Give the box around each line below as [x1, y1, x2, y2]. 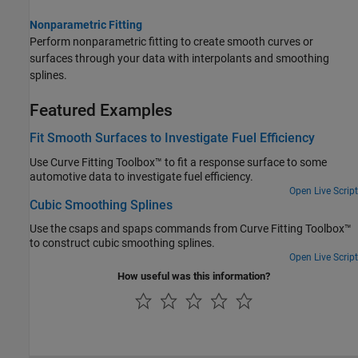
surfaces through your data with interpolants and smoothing [30, 52, 329, 65]
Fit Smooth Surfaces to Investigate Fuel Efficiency [30, 130, 315, 146]
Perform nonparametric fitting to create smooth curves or [30, 35, 313, 48]
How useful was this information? [117, 269, 270, 282]
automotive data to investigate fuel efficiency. [30, 169, 253, 183]
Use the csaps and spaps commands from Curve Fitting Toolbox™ [30, 221, 352, 235]
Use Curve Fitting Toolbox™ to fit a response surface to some [30, 155, 327, 169]
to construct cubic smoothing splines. [30, 236, 215, 249]
